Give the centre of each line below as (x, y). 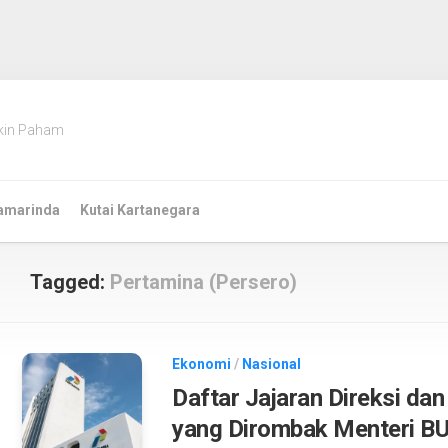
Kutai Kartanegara (140, 210)
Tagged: (70, 282)
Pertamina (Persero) (203, 282)
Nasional (271, 364)
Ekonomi (201, 364)
